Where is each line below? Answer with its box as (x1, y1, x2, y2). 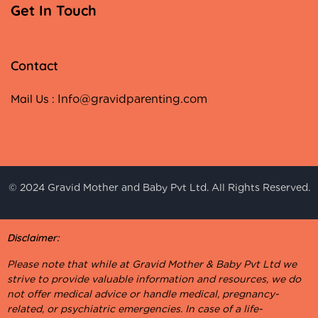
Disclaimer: (7, 231, 59, 245)
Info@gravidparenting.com (57, 92, 207, 106)
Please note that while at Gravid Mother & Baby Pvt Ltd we (7, 258, 297, 270)
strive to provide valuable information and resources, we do (7, 273, 301, 285)
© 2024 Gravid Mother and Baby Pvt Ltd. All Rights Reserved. (8, 182, 310, 194)
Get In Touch (11, 1, 97, 20)
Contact (11, 57, 58, 75)
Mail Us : (11, 92, 54, 106)
